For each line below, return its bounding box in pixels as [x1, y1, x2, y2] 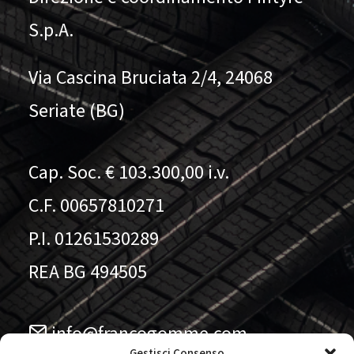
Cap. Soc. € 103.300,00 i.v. [28, 159, 229, 186]
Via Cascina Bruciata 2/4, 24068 [28, 64, 273, 92]
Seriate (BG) [28, 97, 125, 125]
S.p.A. [28, 17, 73, 44]
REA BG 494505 [28, 258, 147, 286]
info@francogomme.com [47, 320, 247, 348]
